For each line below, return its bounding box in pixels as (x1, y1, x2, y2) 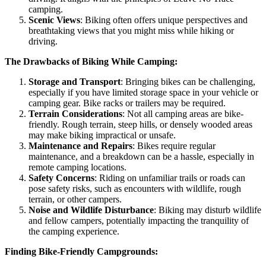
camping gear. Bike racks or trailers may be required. (28, 98, 226, 109)
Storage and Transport (28, 77, 121, 87)
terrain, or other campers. (28, 194, 122, 205)
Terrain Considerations (28, 109, 122, 119)
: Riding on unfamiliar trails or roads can (94, 173, 245, 183)
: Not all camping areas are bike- (122, 109, 243, 119)
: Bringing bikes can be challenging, (121, 77, 255, 87)
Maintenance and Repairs (28, 141, 132, 151)
